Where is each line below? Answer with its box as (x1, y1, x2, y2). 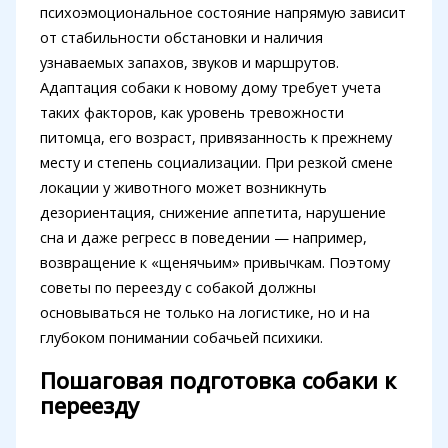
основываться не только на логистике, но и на (39, 301, 370, 322)
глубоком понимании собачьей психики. (39, 326, 323, 347)
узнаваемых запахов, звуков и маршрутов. (39, 51, 339, 72)
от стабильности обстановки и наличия (39, 26, 323, 47)
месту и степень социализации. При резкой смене (39, 151, 393, 172)
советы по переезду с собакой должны (39, 276, 316, 297)
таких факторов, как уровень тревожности (39, 101, 344, 122)
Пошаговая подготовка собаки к (39, 365, 396, 395)
